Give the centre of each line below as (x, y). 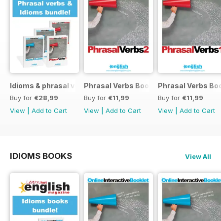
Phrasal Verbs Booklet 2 (126, 85)
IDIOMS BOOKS (41, 156)
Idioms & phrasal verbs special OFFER (76, 85)
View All (198, 156)
